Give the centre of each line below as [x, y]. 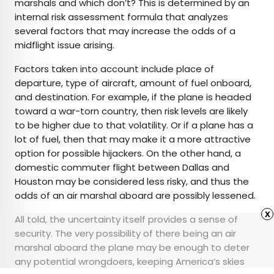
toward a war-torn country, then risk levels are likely [131, 111]
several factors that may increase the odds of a [125, 31]
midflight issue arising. [66, 45]
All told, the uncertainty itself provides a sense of [126, 220]
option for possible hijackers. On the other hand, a [128, 154]
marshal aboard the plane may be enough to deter [132, 248]
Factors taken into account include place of [114, 69]
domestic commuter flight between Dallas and [122, 168]
